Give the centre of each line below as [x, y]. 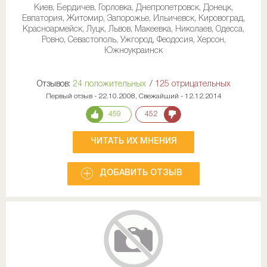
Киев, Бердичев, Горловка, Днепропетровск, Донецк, [133, 8]
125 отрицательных [193, 84]
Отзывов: [53, 84]
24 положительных [109, 84]
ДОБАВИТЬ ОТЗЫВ [141, 173]
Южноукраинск [133, 51]
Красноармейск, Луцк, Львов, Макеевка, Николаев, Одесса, [133, 29]
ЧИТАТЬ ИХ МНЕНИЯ [134, 141]
